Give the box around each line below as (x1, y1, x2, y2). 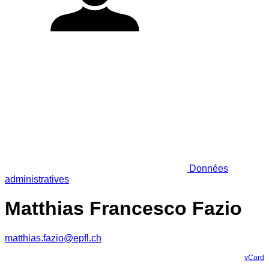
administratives (5, 174, 69, 184)
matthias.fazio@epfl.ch (5, 232, 101, 243)
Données (187, 163, 229, 174)
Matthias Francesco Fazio (5, 198, 242, 220)
